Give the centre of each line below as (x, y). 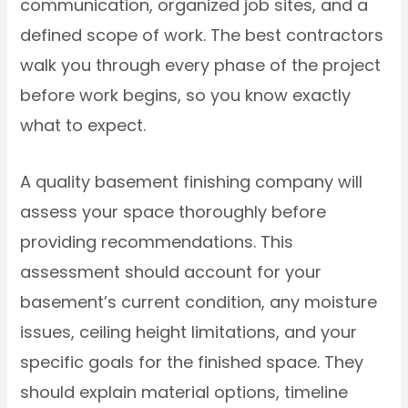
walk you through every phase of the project (201, 65)
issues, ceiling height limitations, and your (189, 331)
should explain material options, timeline (184, 392)
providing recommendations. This (157, 241)
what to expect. (83, 125)
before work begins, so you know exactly (186, 95)
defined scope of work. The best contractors (202, 35)
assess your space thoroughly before (173, 211)
